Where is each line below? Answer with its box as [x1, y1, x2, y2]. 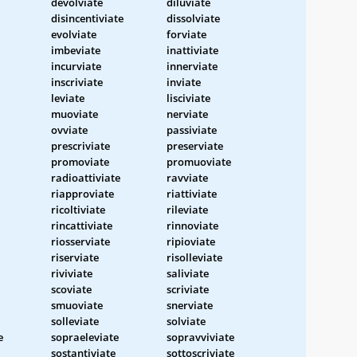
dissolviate [167, 10, 220, 25]
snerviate [167, 297, 213, 312]
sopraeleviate [51, 329, 119, 344]
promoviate [51, 154, 109, 169]
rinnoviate [167, 218, 218, 233]
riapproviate [51, 186, 114, 201]
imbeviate [51, 42, 100, 57]
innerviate [167, 58, 218, 73]
